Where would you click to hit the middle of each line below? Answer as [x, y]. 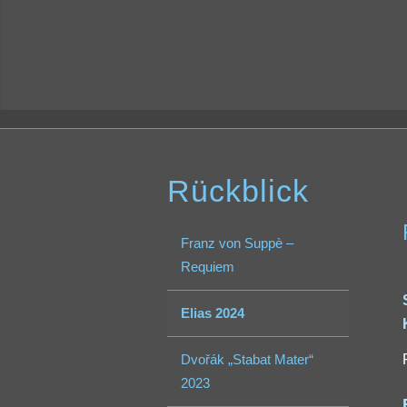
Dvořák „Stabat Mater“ [248, 360]
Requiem [208, 267]
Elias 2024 [213, 313]
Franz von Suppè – [238, 243]
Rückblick [238, 191]
